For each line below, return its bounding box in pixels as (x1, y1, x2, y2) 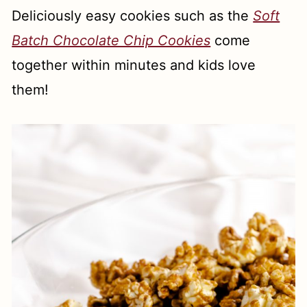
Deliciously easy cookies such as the (12, 8, 254, 25)
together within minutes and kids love (12, 57, 256, 74)
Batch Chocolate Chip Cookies (12, 32, 211, 49)
